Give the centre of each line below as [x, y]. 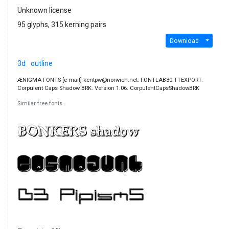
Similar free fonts [40, 104]
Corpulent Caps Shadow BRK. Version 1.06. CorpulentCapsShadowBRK [108, 88]
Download [184, 41]
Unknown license [44, 10]
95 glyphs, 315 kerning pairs [62, 25]
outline [41, 64]
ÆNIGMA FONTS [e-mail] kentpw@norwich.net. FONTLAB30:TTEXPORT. [110, 80]
